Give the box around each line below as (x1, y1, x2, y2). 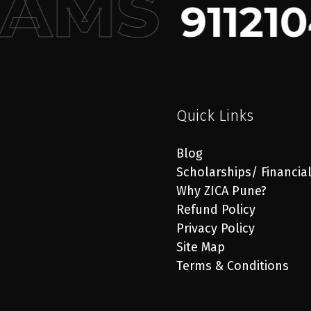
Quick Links (176, 106, 253, 125)
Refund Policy (176, 202, 255, 217)
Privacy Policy (176, 221, 255, 236)
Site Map (176, 239, 225, 255)
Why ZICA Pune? (176, 183, 267, 199)
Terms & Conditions (176, 258, 289, 274)
